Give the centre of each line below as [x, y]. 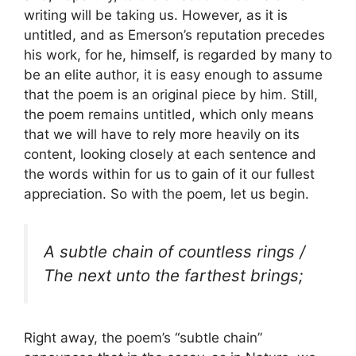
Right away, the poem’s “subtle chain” [143, 337]
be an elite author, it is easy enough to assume [173, 74]
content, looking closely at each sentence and [170, 154]
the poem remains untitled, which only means [169, 114]
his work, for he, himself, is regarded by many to [178, 54]
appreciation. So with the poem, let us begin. [166, 193]
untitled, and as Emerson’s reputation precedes [174, 35]
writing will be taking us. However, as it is [156, 15]
